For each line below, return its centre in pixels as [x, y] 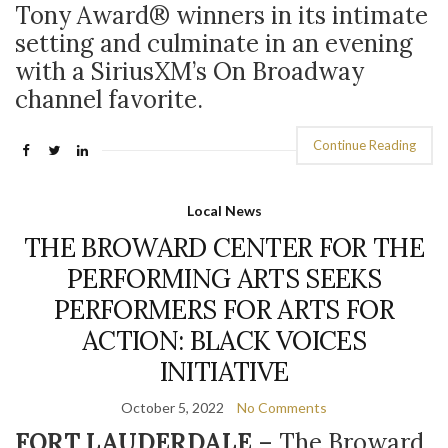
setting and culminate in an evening [214, 43]
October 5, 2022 [172, 407]
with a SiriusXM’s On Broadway [189, 71]
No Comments [282, 407]
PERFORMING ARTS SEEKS [224, 278]
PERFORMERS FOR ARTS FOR [224, 309]
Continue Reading [364, 145]
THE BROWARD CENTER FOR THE [224, 247]
